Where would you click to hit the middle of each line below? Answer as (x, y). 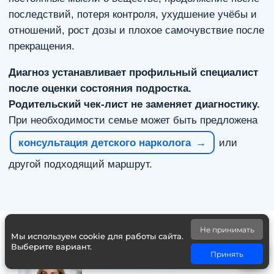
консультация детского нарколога (105, 143)
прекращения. (42, 46)
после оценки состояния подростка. (100, 88)
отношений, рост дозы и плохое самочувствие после (136, 30)
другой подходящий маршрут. (80, 164)
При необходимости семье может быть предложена (133, 120)
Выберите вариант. (51, 246)
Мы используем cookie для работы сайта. (97, 236)
